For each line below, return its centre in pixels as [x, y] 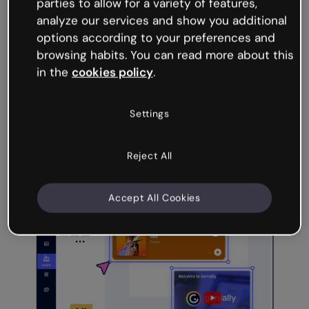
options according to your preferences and [156, 38]
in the [54, 72]
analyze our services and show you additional [161, 20]
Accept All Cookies [154, 198]
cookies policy [112, 72]
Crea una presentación [154, 56]
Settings [150, 113]
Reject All [150, 156]
